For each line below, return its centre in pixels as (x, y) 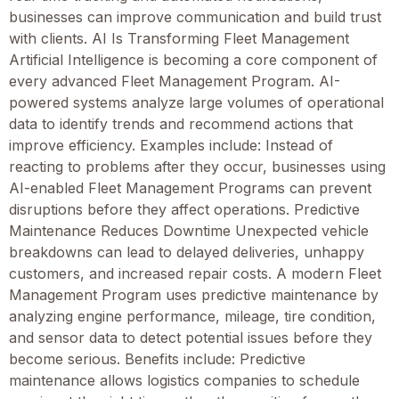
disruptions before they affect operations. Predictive (184, 209)
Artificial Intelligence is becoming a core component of (193, 59)
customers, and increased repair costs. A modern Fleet (195, 273)
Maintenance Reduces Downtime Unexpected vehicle (189, 230)
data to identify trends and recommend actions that (181, 123)
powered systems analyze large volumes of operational (196, 102)
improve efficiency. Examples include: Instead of (171, 145)
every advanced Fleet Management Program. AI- (175, 81)
